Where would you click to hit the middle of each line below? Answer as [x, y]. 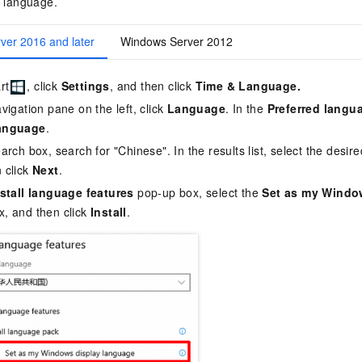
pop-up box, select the [198, 193]
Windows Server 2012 [177, 42]
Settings [85, 86]
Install [109, 212]
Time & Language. [248, 86]
